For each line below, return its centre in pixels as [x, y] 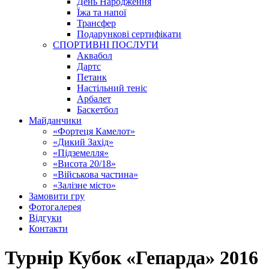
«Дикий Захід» [83, 142]
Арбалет [94, 99]
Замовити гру [57, 196]
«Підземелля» [81, 153]
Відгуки [45, 218]
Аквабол [95, 56]
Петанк [92, 77]
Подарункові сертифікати [129, 34]
